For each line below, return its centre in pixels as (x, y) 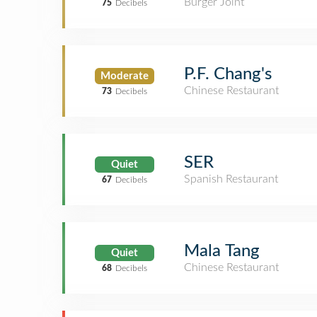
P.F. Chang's (228, 74)
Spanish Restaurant (231, 179)
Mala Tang (222, 251)
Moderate (125, 76)
